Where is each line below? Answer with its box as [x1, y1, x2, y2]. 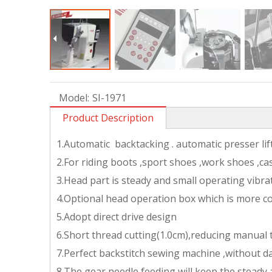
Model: [59, 91, 89, 104]
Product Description [63, 111, 154, 124]
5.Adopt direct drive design [56, 210, 177, 223]
